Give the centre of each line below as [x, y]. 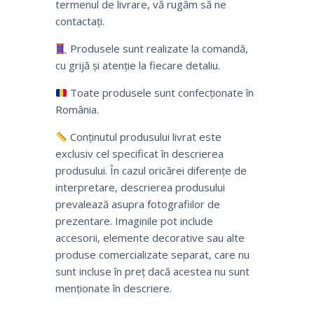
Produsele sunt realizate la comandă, [158, 49]
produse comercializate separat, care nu [152, 255]
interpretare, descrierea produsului [140, 187]
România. [77, 110]
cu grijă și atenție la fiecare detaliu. [138, 66]
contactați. [80, 21]
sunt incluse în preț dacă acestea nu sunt [152, 272]
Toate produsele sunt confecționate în [161, 93]
